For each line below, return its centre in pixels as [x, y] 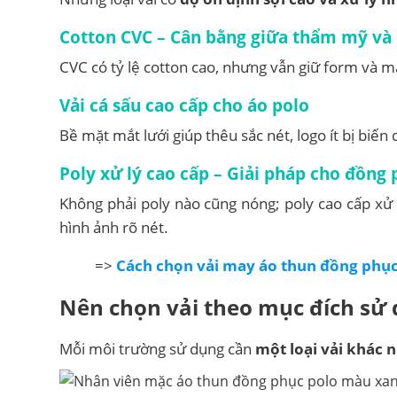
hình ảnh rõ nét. [114, 228]
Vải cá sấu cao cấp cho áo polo [184, 105]
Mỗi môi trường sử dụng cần [157, 349]
